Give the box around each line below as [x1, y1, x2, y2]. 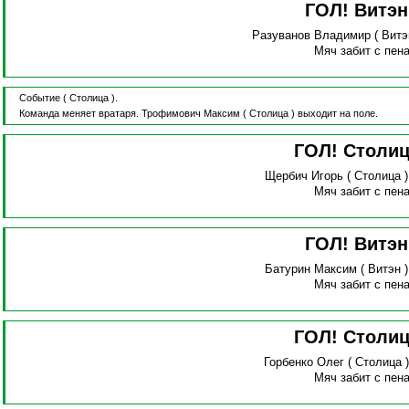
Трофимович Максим [141, 108, 240, 120]
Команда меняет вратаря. [18, 108, 142, 120]
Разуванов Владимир [251, 28, 371, 43]
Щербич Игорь [265, 169, 344, 184]
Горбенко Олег [264, 355, 345, 370]
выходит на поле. [297, 108, 378, 120]
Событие [18, 92, 60, 104]
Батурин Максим [265, 262, 358, 277]
